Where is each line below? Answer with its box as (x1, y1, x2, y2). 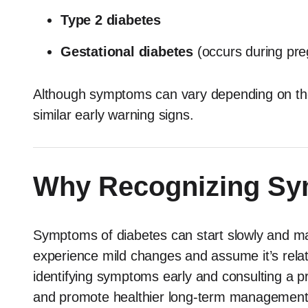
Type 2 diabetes (60, 12, 161, 27)
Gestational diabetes (60, 44, 193, 59)
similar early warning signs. (33, 107, 194, 122)
